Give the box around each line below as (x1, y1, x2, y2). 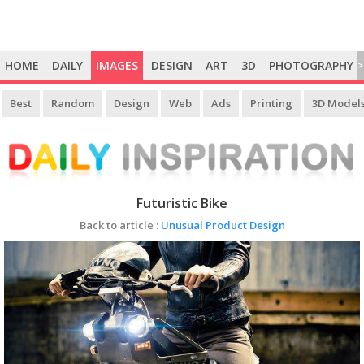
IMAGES (96, 58, 138, 73)
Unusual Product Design (160, 217, 285, 232)
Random (51, 96, 94, 110)
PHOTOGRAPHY (269, 58, 353, 73)
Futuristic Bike (136, 193, 227, 212)
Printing (250, 96, 292, 110)
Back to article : (79, 217, 161, 232)
